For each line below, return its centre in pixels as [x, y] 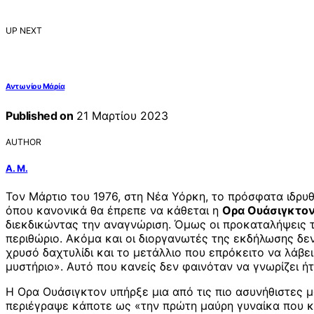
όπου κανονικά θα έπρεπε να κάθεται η [114, 211]
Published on [40, 115]
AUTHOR [23, 142]
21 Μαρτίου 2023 [121, 115]
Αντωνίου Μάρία [35, 86]
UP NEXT [24, 31]
